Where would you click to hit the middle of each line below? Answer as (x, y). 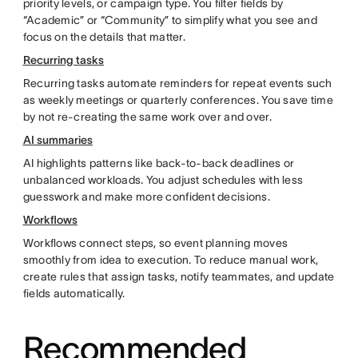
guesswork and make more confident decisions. (146, 197)
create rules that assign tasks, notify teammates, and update (179, 276)
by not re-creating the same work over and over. (147, 117)
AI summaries (58, 140)
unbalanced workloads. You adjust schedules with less (163, 180)
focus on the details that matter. (104, 37)
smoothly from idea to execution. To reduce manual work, (171, 260)
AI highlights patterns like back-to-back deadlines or (159, 163)
